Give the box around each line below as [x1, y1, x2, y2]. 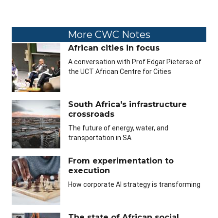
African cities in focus [68, 43, 160, 53]
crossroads [68, 109, 114, 119]
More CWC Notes [68, 29, 150, 41]
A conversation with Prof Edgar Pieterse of [68, 58, 201, 66]
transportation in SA [68, 134, 131, 142]
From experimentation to [68, 156, 174, 166]
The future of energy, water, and [68, 124, 168, 132]
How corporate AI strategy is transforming [68, 181, 200, 189]
